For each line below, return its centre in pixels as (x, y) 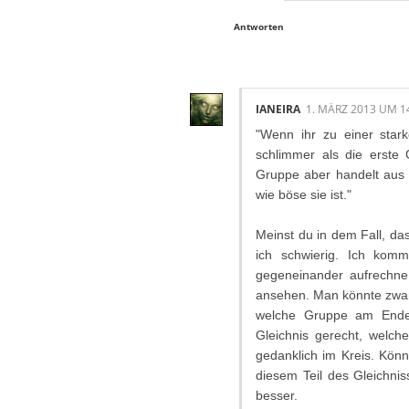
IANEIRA (278, 109)
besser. (277, 395)
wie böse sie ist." (304, 194)
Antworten (259, 27)
